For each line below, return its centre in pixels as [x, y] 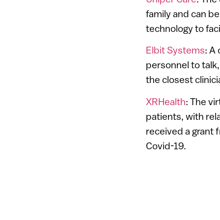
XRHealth [166, 101]
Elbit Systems [175, 50]
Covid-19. [166, 145]
